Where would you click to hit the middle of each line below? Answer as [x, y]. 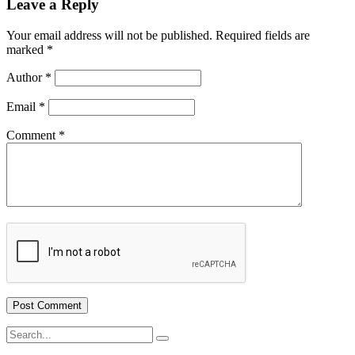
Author [26, 77]
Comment [32, 135]
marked [27, 49]
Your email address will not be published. [109, 35]
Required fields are [261, 35]
